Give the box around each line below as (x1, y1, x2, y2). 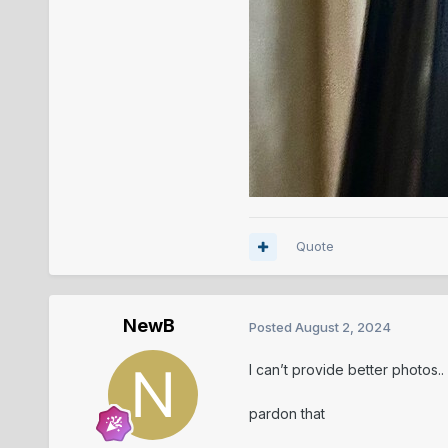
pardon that (248, 405, 325, 423)
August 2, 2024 (294, 318, 391, 335)
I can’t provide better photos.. (248, 361, 444, 379)
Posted (248, 318, 295, 335)
